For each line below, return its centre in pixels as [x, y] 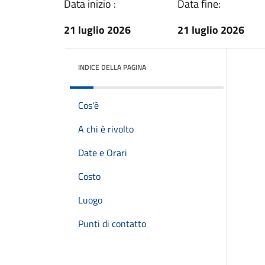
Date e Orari [103, 153]
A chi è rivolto [106, 129]
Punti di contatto [112, 224]
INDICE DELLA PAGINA [112, 67]
